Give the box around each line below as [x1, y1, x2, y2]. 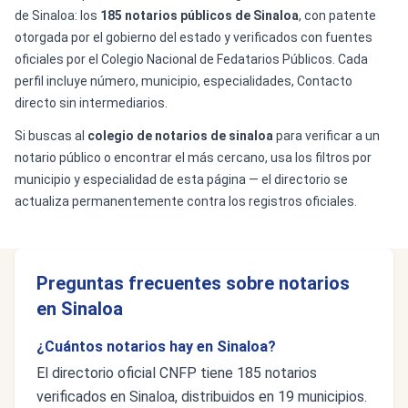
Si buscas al [15, 128, 87, 143]
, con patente [299, 8, 376, 23]
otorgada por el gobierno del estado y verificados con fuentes [15, 30, 372, 45]
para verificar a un [273, 128, 380, 143]
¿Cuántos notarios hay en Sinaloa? [36, 338, 276, 355]
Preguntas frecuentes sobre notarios [36, 272, 350, 294]
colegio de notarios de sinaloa [87, 128, 273, 143]
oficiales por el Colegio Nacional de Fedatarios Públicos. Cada [15, 52, 368, 66]
